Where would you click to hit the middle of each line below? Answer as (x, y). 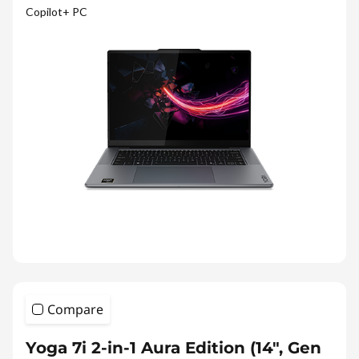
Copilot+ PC (56, 11)
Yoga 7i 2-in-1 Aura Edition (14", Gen (173, 347)
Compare (75, 309)
